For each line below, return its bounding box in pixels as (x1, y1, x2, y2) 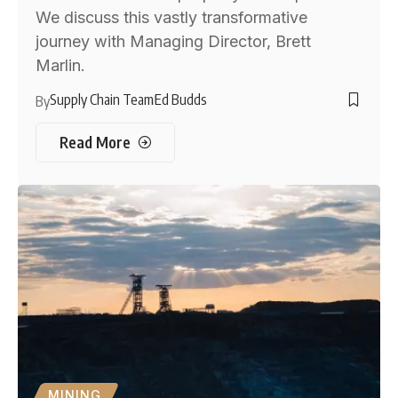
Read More (59, 132, 131, 153)
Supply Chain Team (50, 91, 155, 109)
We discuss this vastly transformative (36, 8, 308, 28)
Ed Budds (155, 91, 208, 109)
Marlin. (36, 56, 86, 76)
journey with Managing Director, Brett (36, 32, 312, 52)
